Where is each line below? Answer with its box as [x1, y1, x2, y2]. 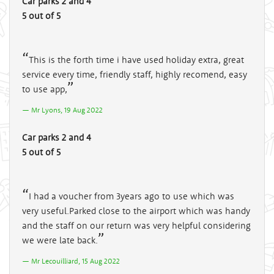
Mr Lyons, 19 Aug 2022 [31, 105, 103, 114]
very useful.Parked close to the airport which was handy [22, 204, 250, 217]
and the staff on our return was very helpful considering [22, 219, 251, 231]
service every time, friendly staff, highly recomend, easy [22, 68, 247, 80]
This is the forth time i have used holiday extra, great [29, 53, 244, 65]
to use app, [22, 83, 67, 95]
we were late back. [22, 234, 98, 246]
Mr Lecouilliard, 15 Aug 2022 [31, 256, 120, 265]
